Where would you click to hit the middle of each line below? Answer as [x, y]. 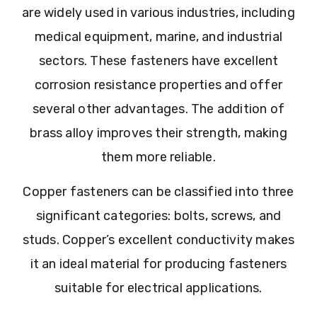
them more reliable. [158, 157]
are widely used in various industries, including [158, 13]
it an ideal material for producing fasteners [158, 264]
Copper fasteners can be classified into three [158, 191]
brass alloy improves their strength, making [158, 133]
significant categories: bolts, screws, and [158, 215]
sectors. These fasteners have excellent [158, 61]
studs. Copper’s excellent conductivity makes [158, 240]
